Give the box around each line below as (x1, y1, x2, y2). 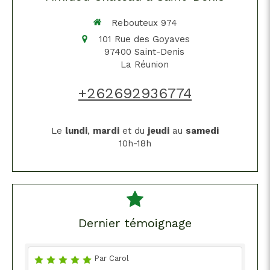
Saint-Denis (134, 46, 184, 58)
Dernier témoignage (78, 216, 192, 231)
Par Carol (94, 254, 129, 263)
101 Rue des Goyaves (99, 34, 190, 45)
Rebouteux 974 (111, 17, 177, 28)
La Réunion (120, 59, 169, 71)
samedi (186, 125, 219, 137)
